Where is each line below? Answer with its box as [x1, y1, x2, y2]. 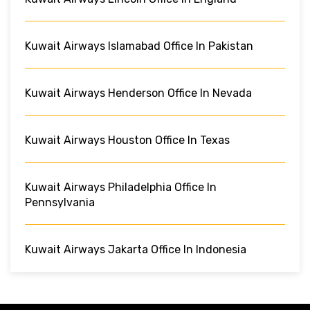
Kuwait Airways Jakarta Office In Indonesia [25, 242, 246, 256]
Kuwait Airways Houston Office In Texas [25, 133, 230, 147]
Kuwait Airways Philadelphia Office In [25, 180, 217, 194]
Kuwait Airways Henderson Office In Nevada [25, 86, 252, 100]
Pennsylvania [25, 195, 95, 209]
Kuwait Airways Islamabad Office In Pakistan [25, 39, 253, 53]
